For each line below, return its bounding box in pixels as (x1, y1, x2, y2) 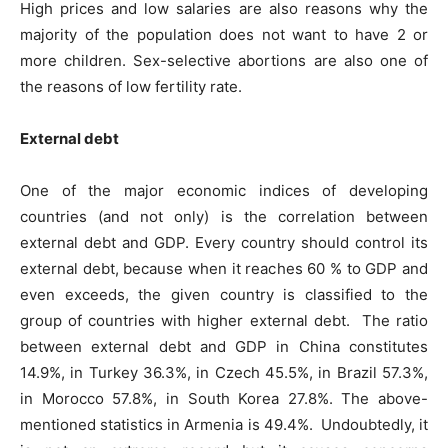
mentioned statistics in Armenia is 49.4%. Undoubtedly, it (20, 415, 428, 435)
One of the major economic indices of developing (20, 181, 428, 201)
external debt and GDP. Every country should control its (20, 233, 428, 253)
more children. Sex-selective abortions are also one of (20, 51, 428, 71)
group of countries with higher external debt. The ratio (20, 311, 428, 331)
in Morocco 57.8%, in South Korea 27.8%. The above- (20, 389, 428, 409)
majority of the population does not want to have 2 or (20, 25, 428, 45)
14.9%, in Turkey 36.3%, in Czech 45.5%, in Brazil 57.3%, (20, 363, 428, 383)
